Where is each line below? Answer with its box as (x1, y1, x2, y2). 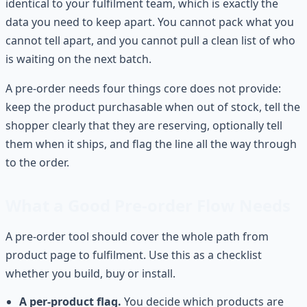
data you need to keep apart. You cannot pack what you (5, 14, 294, 29)
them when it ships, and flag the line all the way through (5, 136, 297, 151)
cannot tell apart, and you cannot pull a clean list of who (5, 32, 295, 48)
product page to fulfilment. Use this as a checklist (5, 247, 262, 262)
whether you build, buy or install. (5, 265, 175, 281)
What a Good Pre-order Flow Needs (5, 193, 291, 217)
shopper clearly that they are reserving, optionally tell (5, 117, 282, 133)
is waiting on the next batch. (5, 51, 151, 66)
